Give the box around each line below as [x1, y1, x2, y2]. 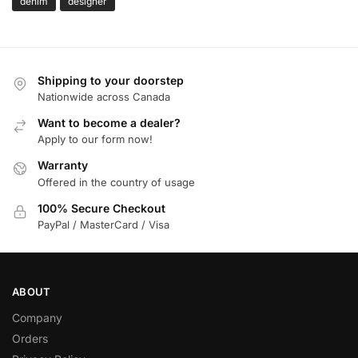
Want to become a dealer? [38, 115, 181, 129]
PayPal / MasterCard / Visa [38, 218, 169, 232]
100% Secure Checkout [38, 201, 165, 215]
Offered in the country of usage [38, 175, 195, 189]
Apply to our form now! [38, 133, 153, 146]
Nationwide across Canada [38, 89, 170, 103]
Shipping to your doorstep [38, 73, 184, 87]
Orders [12, 332, 48, 346]
